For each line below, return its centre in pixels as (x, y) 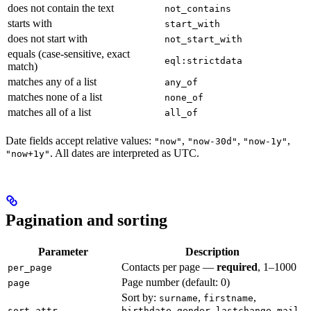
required (237, 267)
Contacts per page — (169, 267)
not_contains (198, 8)
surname (178, 298)
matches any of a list (52, 81)
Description (212, 251)
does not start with (48, 38)
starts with (30, 23)
